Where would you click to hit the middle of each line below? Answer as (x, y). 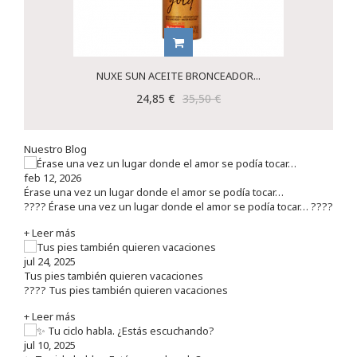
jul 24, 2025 (50, 261)
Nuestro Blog (55, 149)
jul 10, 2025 (50, 345)
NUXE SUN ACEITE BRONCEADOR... (178, 75)
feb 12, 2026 (53, 177)
